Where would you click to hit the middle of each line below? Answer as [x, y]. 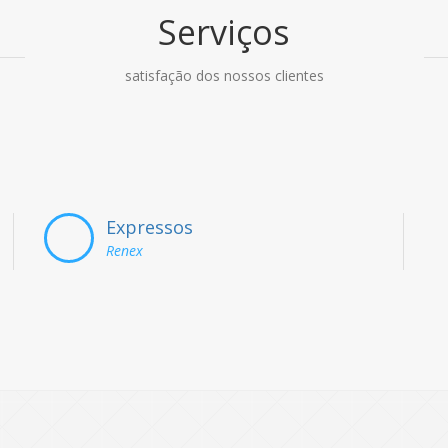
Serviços [224, 32]
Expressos [150, 227]
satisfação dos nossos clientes [224, 76]
